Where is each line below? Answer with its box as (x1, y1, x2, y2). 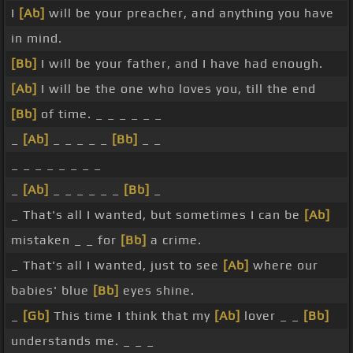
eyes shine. (119, 283, 195, 299)
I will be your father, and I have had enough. (37, 56, 323, 72)
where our (249, 258, 318, 273)
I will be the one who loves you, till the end (37, 81, 316, 97)
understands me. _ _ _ (11, 333, 154, 349)
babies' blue (11, 283, 93, 299)
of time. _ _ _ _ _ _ (37, 106, 162, 122)
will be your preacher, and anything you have (45, 6, 334, 21)
